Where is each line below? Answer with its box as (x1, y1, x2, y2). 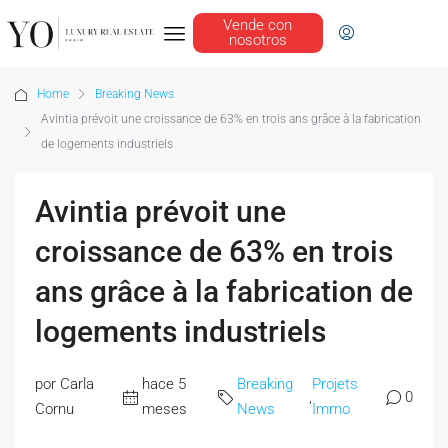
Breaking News (95, 87, 174, 102)
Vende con (223, 15, 293, 34)
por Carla (35, 375, 94, 394)
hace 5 (141, 375, 186, 394)
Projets (311, 375, 358, 394)
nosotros (228, 30, 287, 49)
